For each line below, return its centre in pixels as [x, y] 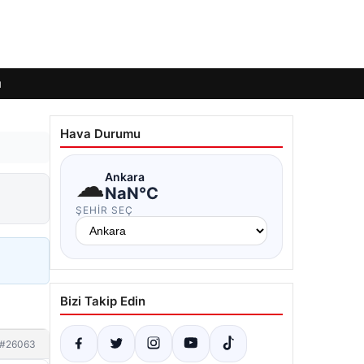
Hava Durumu [100, 134]
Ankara [125, 176]
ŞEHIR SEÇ [104, 210]
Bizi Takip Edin [103, 301]
